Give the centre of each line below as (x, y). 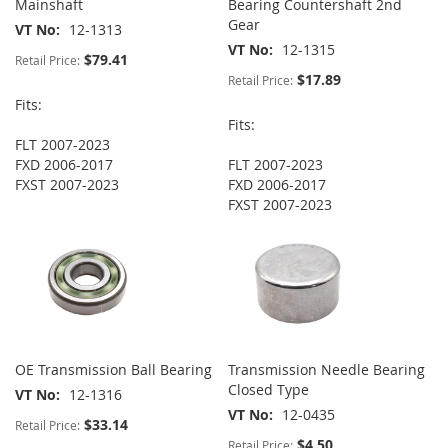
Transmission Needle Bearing (327, 370)
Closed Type (269, 390)
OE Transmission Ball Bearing (113, 370)
